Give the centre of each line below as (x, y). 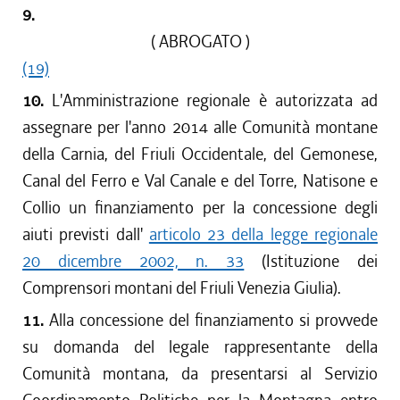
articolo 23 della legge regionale (263, 234)
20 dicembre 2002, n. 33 (133, 261)
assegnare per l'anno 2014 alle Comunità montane (200, 127)
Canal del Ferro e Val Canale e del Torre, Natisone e (200, 181)
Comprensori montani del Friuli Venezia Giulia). (182, 288)
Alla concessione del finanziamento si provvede (213, 320)
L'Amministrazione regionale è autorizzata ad (215, 100)
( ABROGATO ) (200, 42)
